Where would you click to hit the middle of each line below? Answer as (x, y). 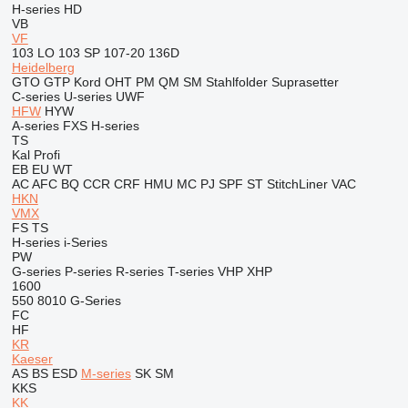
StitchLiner (297, 184)
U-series (87, 97)
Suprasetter (305, 82)
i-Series (85, 242)
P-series (88, 271)
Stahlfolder (236, 82)
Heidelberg (43, 67)
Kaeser (32, 359)
